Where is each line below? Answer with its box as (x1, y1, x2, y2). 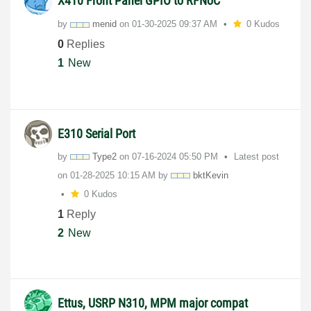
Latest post (234, 151, 279, 162)
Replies (64, 38, 105, 51)
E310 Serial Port (58, 126, 135, 141)
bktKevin (193, 169, 228, 180)
